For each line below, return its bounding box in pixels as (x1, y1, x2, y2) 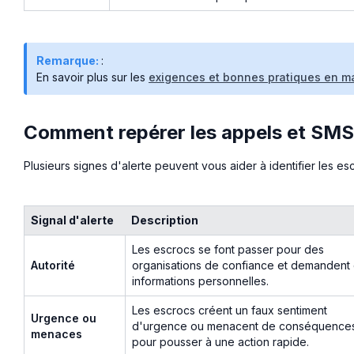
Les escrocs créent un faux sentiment (132, 303, 327, 317)
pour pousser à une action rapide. (132, 334, 309, 348)
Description (131, 213, 198, 227)
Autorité (31, 258, 75, 272)
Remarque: (36, 53, 101, 67)
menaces (31, 326, 82, 341)
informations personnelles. (132, 273, 269, 288)
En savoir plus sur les (36, 70, 149, 84)
